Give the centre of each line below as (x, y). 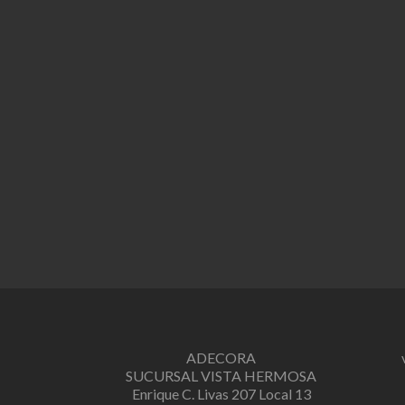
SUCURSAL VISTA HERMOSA (221, 375)
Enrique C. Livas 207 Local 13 (221, 393)
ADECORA (221, 357)
